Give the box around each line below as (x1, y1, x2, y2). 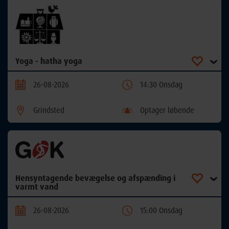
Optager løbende (140, 105, 194, 116)
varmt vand (15, 181, 58, 192)
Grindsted (33, 105, 64, 116)
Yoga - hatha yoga (15, 56, 82, 66)
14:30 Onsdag (140, 80, 182, 90)
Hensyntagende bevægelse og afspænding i (15, 173, 175, 184)
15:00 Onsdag (140, 205, 182, 216)
